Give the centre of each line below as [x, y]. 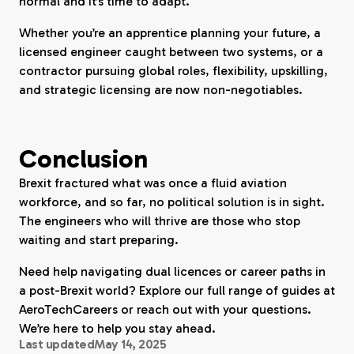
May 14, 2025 [130, 344]
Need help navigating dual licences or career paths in [172, 271]
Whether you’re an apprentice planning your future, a [170, 33]
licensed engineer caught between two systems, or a [171, 52]
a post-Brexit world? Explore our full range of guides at [177, 290]
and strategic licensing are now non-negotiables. [161, 90]
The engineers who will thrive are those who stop [160, 221]
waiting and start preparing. [99, 240]
